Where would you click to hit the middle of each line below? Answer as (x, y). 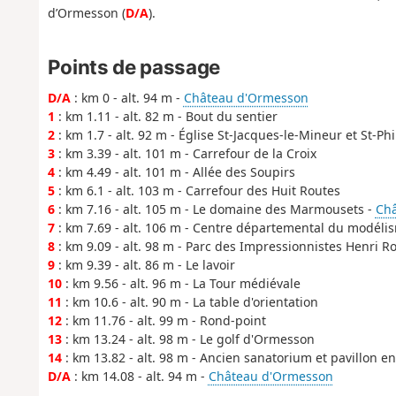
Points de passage (133, 67)
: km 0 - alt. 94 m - (127, 98)
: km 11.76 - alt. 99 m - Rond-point (164, 321)
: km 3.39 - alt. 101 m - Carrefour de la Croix (185, 154)
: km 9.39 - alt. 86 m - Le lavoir (145, 265)
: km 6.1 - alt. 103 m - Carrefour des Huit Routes (197, 191)
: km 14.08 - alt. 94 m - (139, 377)
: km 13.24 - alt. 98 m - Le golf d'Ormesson (188, 339)
